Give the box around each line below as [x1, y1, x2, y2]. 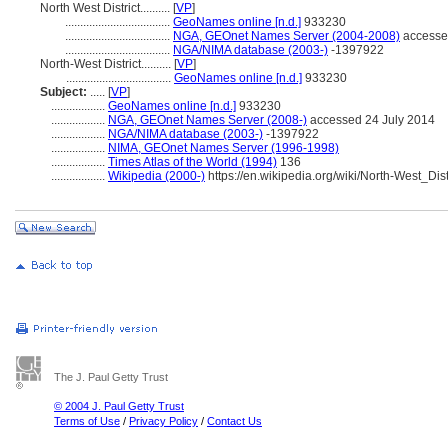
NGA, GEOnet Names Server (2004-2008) [173, 29, 400, 43]
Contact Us [207, 415, 262, 427]
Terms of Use [54, 415, 120, 427]
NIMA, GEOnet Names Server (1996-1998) [108, 141, 339, 155]
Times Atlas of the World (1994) [108, 155, 277, 169]
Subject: [40, 85, 87, 99]
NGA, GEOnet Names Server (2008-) [108, 113, 307, 127]
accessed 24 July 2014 [307, 113, 435, 127]
